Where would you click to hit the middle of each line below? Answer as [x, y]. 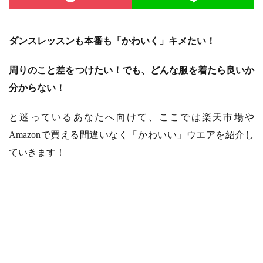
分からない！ [37, 88]
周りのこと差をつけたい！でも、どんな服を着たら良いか [131, 70]
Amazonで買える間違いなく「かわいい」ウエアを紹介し [131, 135]
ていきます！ [37, 152]
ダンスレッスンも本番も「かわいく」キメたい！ [112, 41]
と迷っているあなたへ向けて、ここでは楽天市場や [131, 117]
